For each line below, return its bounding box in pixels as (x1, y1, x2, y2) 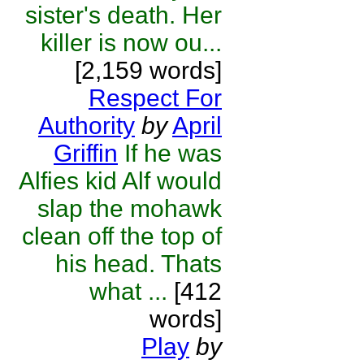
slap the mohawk (37, 195, 222, 222)
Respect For (89, 84, 222, 111)
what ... (89, 278, 167, 305)
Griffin (54, 140, 118, 167)
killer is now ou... (41, 29, 222, 56)
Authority (38, 112, 135, 139)
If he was (124, 140, 222, 167)
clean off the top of (22, 223, 222, 249)
